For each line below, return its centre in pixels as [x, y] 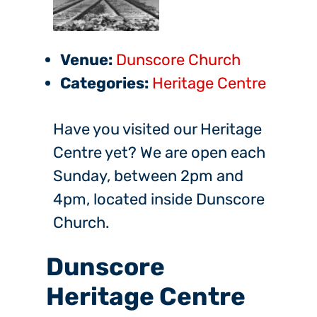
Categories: [104, 83]
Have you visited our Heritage [157, 129]
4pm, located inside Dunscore [159, 200]
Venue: [86, 60]
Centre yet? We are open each [159, 153]
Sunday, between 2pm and [148, 176]
